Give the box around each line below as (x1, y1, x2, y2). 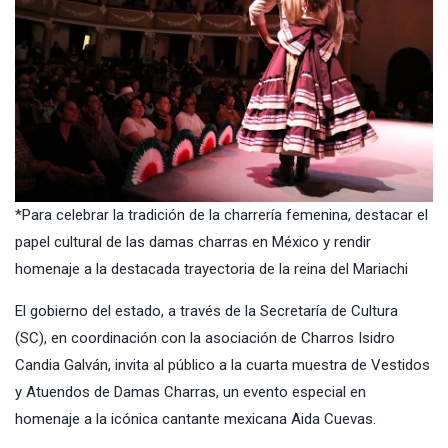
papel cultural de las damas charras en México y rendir (15, 232, 371, 251)
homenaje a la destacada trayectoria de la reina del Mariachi (15, 259, 408, 278)
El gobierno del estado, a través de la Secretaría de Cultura (15, 301, 398, 320)
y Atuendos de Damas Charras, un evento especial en (15, 382, 366, 401)
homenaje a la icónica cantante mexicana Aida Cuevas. (15, 409, 376, 428)
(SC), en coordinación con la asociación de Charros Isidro (15, 328, 395, 347)
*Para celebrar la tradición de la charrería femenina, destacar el (15, 205, 428, 224)
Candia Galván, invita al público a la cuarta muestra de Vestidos (15, 355, 430, 374)
